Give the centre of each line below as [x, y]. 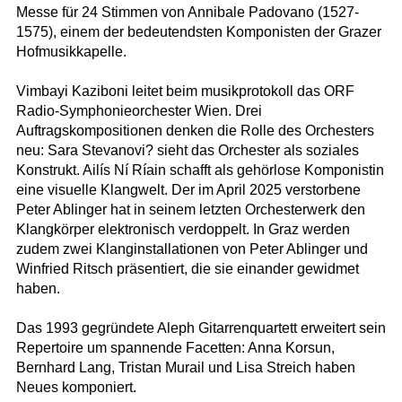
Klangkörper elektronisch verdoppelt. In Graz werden [183, 230]
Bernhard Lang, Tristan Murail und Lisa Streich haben [185, 368]
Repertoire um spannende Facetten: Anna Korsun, [175, 348]
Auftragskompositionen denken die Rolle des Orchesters [195, 131]
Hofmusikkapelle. [71, 52]
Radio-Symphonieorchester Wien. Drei [139, 111]
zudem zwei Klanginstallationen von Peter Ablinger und [192, 249]
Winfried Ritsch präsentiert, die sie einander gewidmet [187, 269]
